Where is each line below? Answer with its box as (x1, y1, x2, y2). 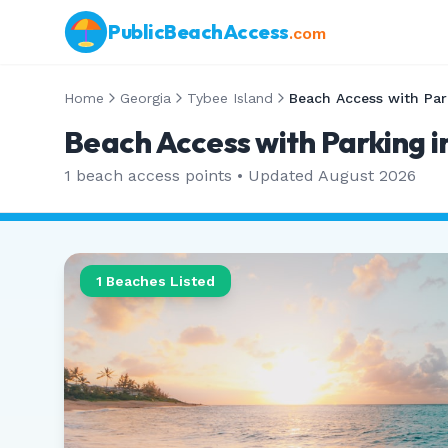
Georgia (120, 90, 171, 106)
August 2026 (318, 166, 416, 185)
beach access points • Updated (71, 166, 318, 185)
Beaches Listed (102, 273, 215, 289)
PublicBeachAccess (108, 19, 289, 44)
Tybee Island (187, 90, 273, 106)
